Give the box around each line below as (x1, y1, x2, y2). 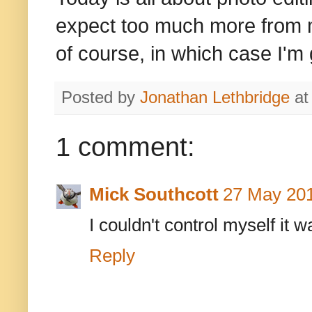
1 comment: (56, 132, 195, 162)
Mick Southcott (89, 184, 219, 205)
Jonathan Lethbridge (140, 88, 290, 107)
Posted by (61, 88, 140, 107)
